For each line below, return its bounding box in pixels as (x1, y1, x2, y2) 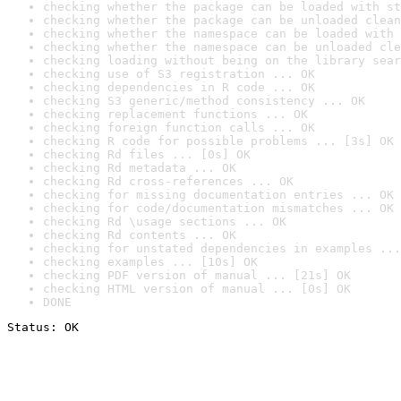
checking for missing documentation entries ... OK (43, 188, 394, 201)
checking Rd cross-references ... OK (43, 175, 294, 188)
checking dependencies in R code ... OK (43, 81, 315, 94)
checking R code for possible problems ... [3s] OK (43, 134, 394, 148)
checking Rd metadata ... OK (43, 161, 236, 175)
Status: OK (7, 320, 79, 334)
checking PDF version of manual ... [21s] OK (43, 269, 351, 282)
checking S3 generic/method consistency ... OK (43, 94, 365, 107)
